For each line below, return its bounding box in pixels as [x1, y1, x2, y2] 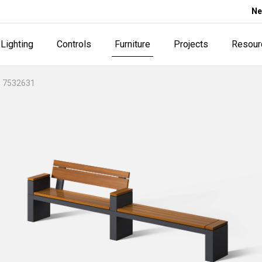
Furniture [114, 39, 150, 50]
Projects [173, 39, 208, 50]
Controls [56, 39, 91, 50]
